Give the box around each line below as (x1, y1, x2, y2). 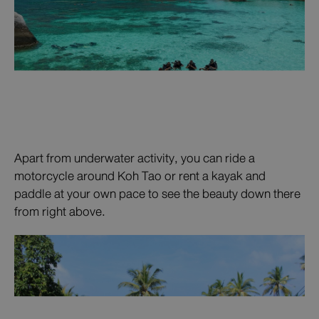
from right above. (14, 201, 105, 224)
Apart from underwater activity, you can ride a (14, 147, 255, 170)
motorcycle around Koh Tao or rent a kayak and (14, 165, 266, 188)
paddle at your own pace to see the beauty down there (14, 183, 300, 206)
